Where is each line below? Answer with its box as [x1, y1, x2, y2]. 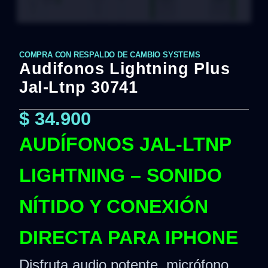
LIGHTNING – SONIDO [19, 165, 222, 186]
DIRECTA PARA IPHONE [19, 227, 238, 248]
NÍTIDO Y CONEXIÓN [19, 196, 208, 217]
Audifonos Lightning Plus [19, 60, 230, 78]
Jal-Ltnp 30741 [19, 78, 138, 96]
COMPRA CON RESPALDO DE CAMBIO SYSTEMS [19, 50, 200, 59]
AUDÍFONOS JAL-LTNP [19, 133, 231, 155]
